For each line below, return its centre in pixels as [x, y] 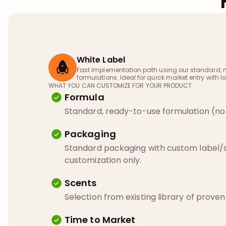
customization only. [103, 160]
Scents [81, 183]
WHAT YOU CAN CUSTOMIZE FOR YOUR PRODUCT [120, 85]
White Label [101, 60]
